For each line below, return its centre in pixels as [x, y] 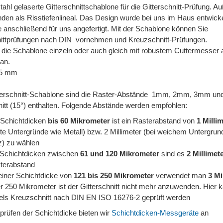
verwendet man [181, 175]
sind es [173, 154]
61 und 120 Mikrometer [120, 154]
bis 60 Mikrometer [79, 121]
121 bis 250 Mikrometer [114, 175]
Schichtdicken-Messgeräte [155, 213]
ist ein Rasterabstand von [153, 121]
